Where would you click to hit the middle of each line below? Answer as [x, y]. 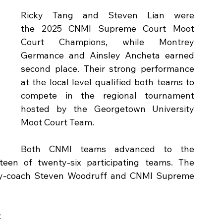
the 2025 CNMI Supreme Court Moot [108, 29]
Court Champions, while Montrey [108, 42]
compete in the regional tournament [108, 96]
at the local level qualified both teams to [108, 82]
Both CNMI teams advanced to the [108, 149]
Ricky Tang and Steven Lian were [108, 15]
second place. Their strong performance [108, 69]
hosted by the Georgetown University [108, 109]
